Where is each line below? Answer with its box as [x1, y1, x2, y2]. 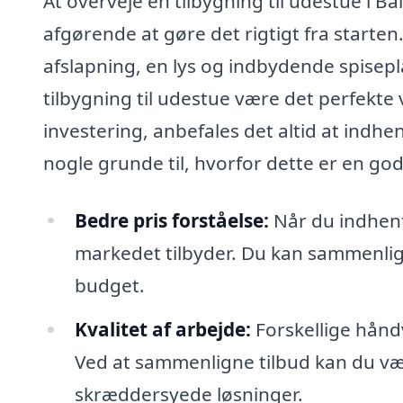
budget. [74, 272, 145, 298]
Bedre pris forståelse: [74, 207, 269, 233]
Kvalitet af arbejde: [74, 317, 251, 343]
